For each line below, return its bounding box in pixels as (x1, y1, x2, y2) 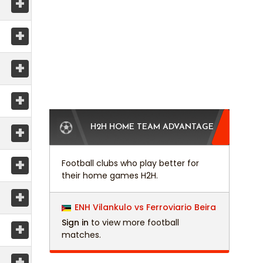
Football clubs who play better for (61, 157, 199, 170)
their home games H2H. (61, 170, 158, 182)
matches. (61, 229, 101, 241)
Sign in (61, 217, 89, 229)
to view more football (88, 217, 179, 229)
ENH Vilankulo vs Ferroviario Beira (74, 201, 216, 214)
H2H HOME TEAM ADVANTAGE (90, 123, 214, 132)
